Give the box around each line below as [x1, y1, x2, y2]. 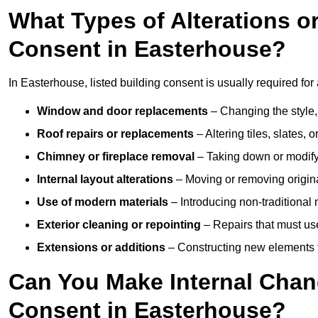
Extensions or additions [37, 241, 165, 254]
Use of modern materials [37, 196, 168, 209]
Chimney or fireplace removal [37, 150, 194, 163]
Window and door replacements [37, 105, 208, 118]
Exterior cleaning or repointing [37, 219, 201, 231]
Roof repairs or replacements [37, 128, 194, 141]
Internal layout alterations [37, 173, 173, 186]
